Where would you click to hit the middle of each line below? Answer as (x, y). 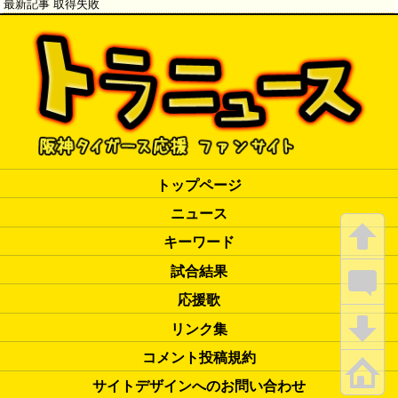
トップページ (199, 184)
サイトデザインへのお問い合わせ (199, 386)
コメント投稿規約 (199, 357)
